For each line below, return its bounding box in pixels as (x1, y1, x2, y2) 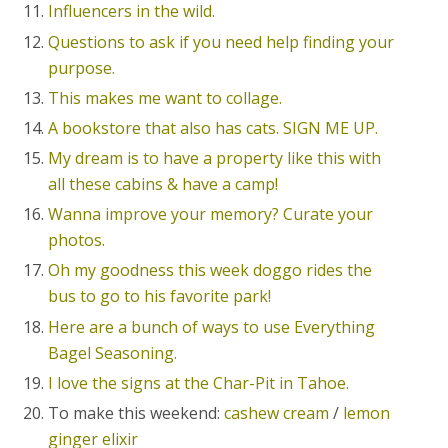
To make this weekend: (48, 401, 225, 424)
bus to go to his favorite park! (48, 285, 272, 308)
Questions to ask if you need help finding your (48, 30, 395, 53)
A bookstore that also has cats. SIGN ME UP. (48, 116, 379, 139)
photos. (48, 229, 106, 252)
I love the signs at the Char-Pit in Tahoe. (48, 371, 350, 394)
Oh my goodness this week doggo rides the (48, 259, 373, 282)
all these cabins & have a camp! (48, 173, 279, 196)
